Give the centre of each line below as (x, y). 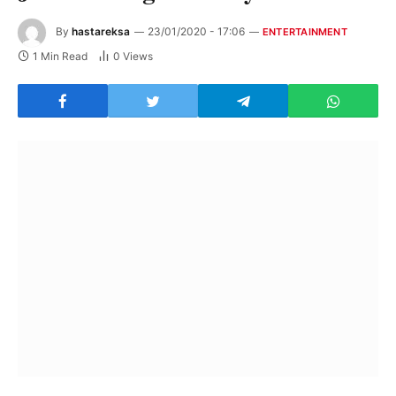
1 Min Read (60, 57)
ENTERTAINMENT (305, 32)
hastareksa (101, 32)
